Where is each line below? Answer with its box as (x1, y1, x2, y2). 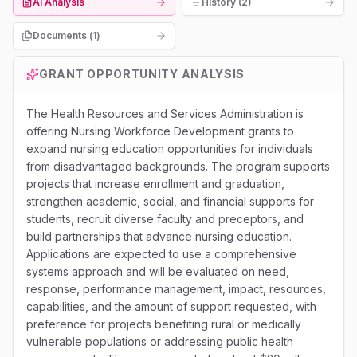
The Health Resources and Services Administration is (26, 107, 304, 120)
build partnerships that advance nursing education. (26, 229, 292, 243)
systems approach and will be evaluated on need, (26, 265, 289, 278)
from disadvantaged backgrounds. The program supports (26, 159, 330, 173)
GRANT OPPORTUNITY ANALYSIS (39, 67, 245, 80)
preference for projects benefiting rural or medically (26, 317, 301, 331)
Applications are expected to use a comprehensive (26, 247, 296, 261)
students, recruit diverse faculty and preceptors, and (26, 212, 304, 226)
